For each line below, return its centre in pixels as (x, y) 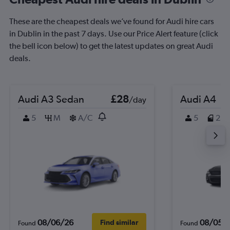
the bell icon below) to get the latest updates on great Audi (111, 46)
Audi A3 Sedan (51, 99)
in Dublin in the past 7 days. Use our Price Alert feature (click (114, 34)
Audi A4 (198, 99)
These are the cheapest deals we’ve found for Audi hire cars (112, 21)
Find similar (119, 222)
